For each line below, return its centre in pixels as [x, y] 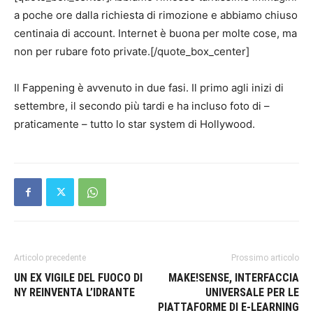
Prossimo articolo [265, 258]
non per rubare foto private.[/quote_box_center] [132, 52]
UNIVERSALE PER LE [252, 293]
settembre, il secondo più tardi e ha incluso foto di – [142, 106]
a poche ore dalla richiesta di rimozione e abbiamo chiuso [156, 15]
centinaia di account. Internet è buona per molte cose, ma [155, 34]
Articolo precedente [50, 258]
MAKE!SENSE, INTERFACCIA [234, 278]
